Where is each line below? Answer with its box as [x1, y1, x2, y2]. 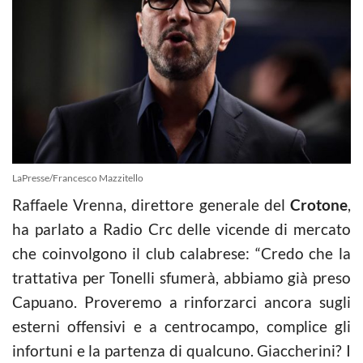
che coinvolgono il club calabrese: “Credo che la [12, 243, 351, 263]
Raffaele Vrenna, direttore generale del [12, 194, 290, 214]
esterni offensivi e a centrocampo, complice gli [12, 316, 351, 335]
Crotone [290, 194, 348, 214]
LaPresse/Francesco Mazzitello [12, 171, 143, 184]
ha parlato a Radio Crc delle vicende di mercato [12, 219, 351, 238]
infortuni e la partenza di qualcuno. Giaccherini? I [12, 340, 351, 360]
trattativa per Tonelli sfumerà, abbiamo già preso [12, 267, 351, 287]
